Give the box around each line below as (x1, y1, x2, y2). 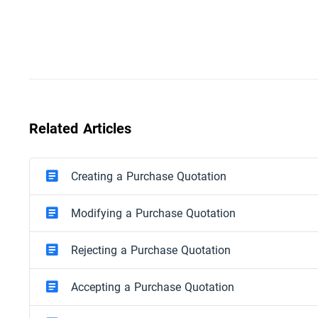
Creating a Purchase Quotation (71, 165, 227, 187)
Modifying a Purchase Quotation (71, 202, 236, 224)
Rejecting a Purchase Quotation (71, 238, 231, 261)
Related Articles (29, 115, 132, 142)
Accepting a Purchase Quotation (71, 275, 235, 298)
